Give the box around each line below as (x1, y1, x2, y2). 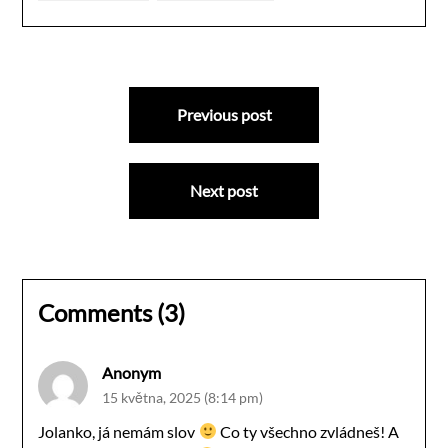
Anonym (102, 362, 162, 382)
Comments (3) (38, 297, 186, 327)
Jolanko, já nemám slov (38, 421, 199, 441)
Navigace (21, 78, 127, 111)
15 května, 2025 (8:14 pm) (102, 388, 264, 406)
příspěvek (21, 156, 133, 189)
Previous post (176, 104, 272, 124)
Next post (190, 180, 258, 200)
